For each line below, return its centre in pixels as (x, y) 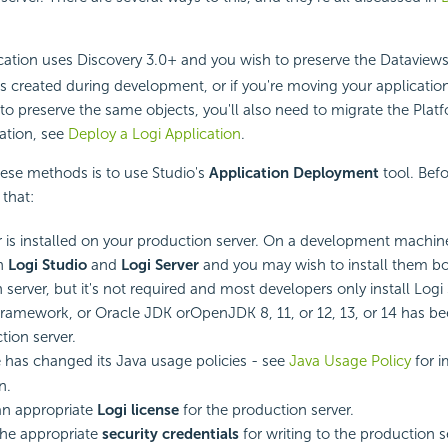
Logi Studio (47, 264)
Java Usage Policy (349, 360)
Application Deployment (293, 172)
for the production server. (266, 409)
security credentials (170, 433)
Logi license (137, 409)
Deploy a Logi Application (154, 133)
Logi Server (159, 264)
